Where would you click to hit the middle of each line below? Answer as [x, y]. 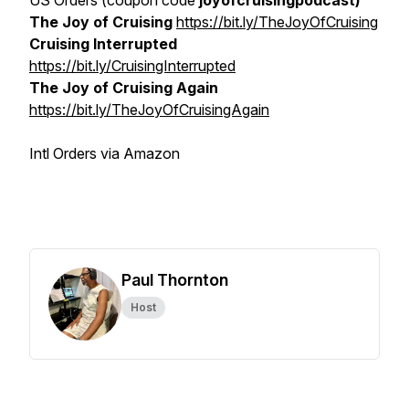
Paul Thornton [175, 280]
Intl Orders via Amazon [105, 153]
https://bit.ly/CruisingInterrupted [132, 66]
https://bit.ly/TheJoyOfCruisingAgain [149, 110]
